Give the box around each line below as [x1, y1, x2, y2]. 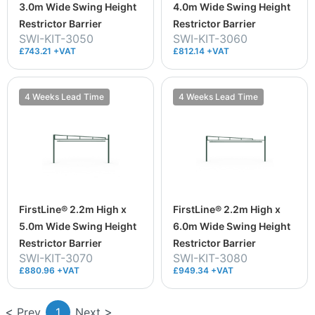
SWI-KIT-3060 [173, 31, 247, 46]
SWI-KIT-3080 [173, 250, 247, 265]
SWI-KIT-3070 [19, 250, 93, 265]
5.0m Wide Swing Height [19, 219, 136, 232]
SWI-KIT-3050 [19, 31, 94, 46]
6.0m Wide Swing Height [173, 219, 290, 232]
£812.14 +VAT [173, 45, 229, 56]
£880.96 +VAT [19, 264, 79, 276]
